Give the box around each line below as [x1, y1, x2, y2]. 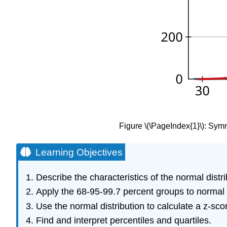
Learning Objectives [35, 147, 123, 158]
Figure [119, 122, 144, 131]
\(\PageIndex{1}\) [144, 122, 204, 131]
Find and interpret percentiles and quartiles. [35, 215, 211, 225]
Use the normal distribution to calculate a [35, 201, 203, 211]
